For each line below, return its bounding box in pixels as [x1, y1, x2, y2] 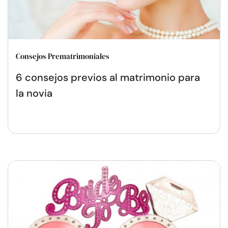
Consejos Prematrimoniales [16, 51, 109, 62]
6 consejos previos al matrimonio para [16, 71, 200, 84]
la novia [16, 87, 52, 100]
